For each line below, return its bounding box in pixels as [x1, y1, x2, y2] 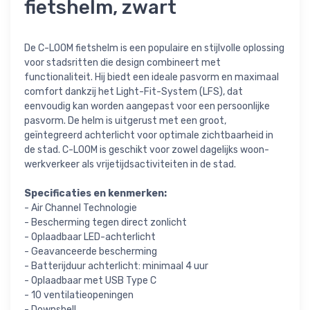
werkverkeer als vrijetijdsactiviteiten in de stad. [24, 158, 236, 171]
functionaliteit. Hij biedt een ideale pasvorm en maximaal [24, 71, 279, 84]
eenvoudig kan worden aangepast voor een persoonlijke [24, 100, 270, 113]
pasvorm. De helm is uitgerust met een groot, [24, 115, 226, 127]
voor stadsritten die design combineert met [24, 57, 221, 69]
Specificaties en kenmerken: [24, 188, 167, 200]
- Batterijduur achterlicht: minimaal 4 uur [24, 260, 208, 273]
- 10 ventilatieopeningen [24, 289, 134, 302]
